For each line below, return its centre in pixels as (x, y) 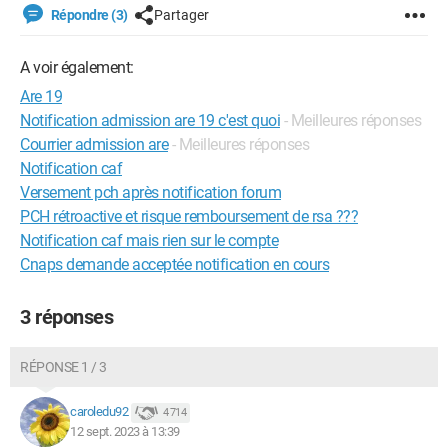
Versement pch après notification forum (150, 192)
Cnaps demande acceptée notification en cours (174, 264)
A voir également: (77, 67)
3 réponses (66, 317)
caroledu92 (99, 412)
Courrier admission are (94, 144)
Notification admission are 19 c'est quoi (150, 120)
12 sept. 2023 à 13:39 (125, 431)
